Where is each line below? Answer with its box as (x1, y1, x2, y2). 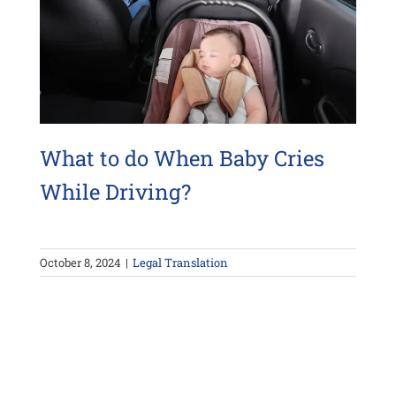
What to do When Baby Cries (39, 143, 324, 172)
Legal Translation (132, 254, 228, 270)
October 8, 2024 (39, 254, 121, 270)
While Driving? (39, 177, 191, 206)
